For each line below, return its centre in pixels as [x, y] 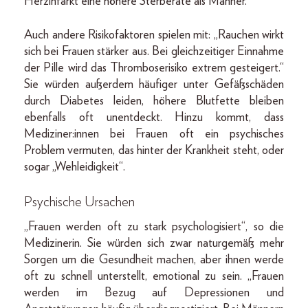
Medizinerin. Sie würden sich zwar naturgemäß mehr [154, 244]
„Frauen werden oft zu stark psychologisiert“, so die [154, 227]
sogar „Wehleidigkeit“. [75, 167]
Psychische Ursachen [79, 202]
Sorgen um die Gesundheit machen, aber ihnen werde [154, 260]
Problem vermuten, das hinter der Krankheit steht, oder [154, 151]
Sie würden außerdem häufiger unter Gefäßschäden [154, 85]
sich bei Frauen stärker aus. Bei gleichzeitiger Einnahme [154, 52]
